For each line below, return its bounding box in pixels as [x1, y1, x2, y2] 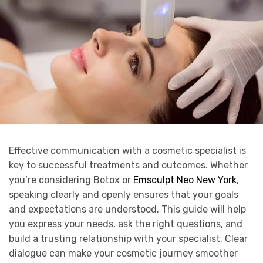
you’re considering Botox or [9, 174, 133, 186]
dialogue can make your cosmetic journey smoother [9, 248, 238, 259]
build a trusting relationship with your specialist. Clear [9, 233, 248, 245]
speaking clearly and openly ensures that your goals [9, 189, 238, 201]
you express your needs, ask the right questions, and [9, 218, 242, 230]
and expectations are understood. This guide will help [9, 204, 246, 215]
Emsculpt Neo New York [133, 174, 237, 186]
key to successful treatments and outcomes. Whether [9, 160, 248, 171]
